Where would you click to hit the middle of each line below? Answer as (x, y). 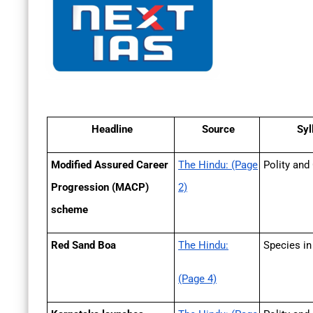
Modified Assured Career (110, 165)
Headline (112, 130)
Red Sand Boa (83, 246)
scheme (70, 210)
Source (218, 130)
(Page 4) (197, 279)
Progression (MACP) (100, 188)
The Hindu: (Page (218, 165)
